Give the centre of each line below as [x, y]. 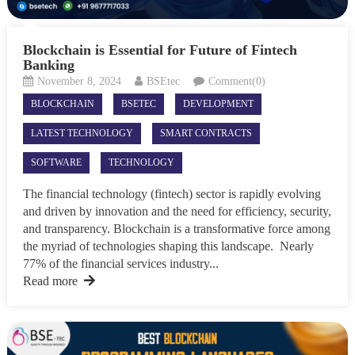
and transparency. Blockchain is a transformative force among [176, 228]
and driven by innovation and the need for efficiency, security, [177, 211]
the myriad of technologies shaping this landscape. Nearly [168, 246]
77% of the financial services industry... [120, 263]
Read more [50, 281]
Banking [48, 65]
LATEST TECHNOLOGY [82, 133]
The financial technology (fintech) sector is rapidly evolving [172, 193]
